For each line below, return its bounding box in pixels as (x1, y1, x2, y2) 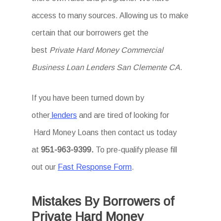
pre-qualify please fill (107, 146, 178, 154)
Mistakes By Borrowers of (32, 194, 175, 208)
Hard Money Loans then (32, 128, 116, 137)
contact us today (118, 128, 177, 137)
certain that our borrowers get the (32, 29, 149, 37)
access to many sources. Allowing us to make (32, 11, 189, 20)
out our (32, 163, 58, 171)
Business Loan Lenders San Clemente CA (32, 63, 181, 72)
